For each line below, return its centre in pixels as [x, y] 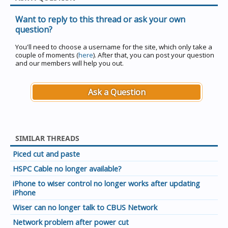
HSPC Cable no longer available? [67, 168]
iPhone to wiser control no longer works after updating [106, 183]
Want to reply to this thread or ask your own [100, 19]
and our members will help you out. [69, 63]
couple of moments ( [47, 55]
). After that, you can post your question [154, 55]
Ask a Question [117, 92]
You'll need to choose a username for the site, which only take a [114, 47]
